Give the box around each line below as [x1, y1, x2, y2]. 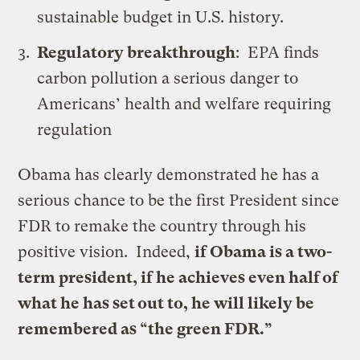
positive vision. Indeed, [18, 242, 195, 261]
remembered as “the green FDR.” [18, 319, 273, 338]
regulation [37, 120, 112, 139]
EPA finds [247, 43, 320, 62]
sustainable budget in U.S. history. [37, 7, 284, 27]
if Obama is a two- [194, 242, 333, 261]
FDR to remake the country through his [18, 216, 307, 235]
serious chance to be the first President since [18, 190, 340, 210]
